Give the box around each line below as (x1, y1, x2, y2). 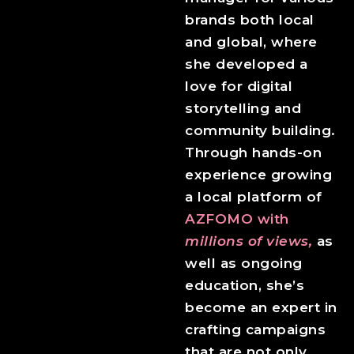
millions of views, (185, 233, 312, 250)
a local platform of (185, 189, 322, 205)
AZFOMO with (185, 211, 289, 228)
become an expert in (185, 299, 337, 316)
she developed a (185, 56, 308, 73)
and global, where (185, 34, 318, 51)
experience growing (185, 167, 332, 183)
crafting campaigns (185, 322, 326, 338)
